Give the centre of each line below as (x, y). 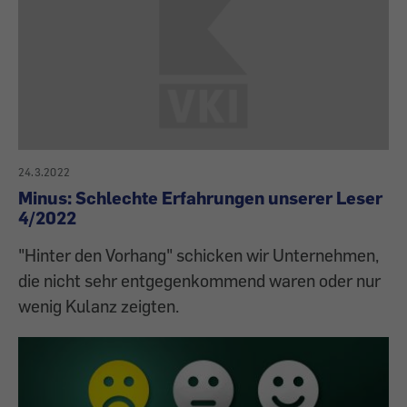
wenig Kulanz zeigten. (99, 306)
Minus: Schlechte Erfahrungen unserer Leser (200, 198)
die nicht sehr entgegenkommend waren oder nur (199, 281)
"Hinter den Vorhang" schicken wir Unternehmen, (199, 255)
